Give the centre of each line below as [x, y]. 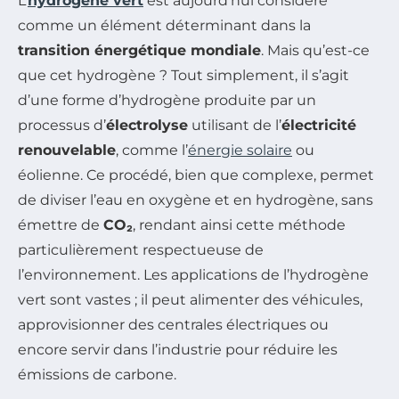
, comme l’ [152, 151]
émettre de [61, 225]
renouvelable [67, 151]
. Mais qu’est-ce [315, 51]
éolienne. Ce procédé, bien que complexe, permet [196, 175]
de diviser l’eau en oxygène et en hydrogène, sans [195, 200]
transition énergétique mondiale [139, 51]
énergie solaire [240, 151]
